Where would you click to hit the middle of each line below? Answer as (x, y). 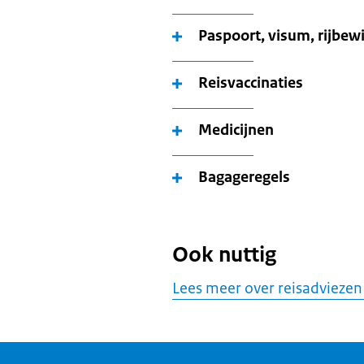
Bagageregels (244, 177)
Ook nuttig (224, 254)
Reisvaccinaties (251, 82)
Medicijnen (236, 130)
